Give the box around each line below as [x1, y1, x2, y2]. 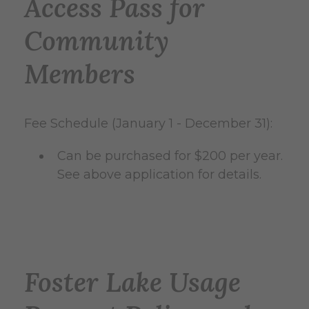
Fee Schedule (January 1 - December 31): [24, 115, 272, 131]
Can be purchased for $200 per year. [57, 148, 283, 163]
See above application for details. [57, 166, 261, 182]
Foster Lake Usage [24, 264, 241, 299]
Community [24, 23, 169, 58]
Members [24, 56, 135, 91]
